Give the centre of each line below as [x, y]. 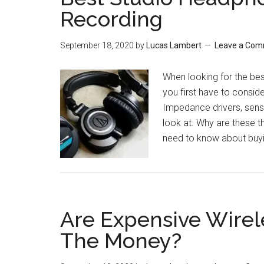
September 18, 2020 [97, 45]
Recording [111, 19]
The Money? [121, 240]
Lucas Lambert [174, 45]
